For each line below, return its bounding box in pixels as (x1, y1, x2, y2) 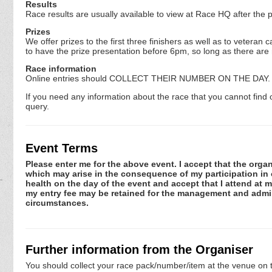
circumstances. (25, 198, 89, 208)
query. (25, 101, 49, 111)
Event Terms (25, 141, 98, 155)
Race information (25, 64, 97, 74)
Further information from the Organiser (25, 242, 253, 256)
